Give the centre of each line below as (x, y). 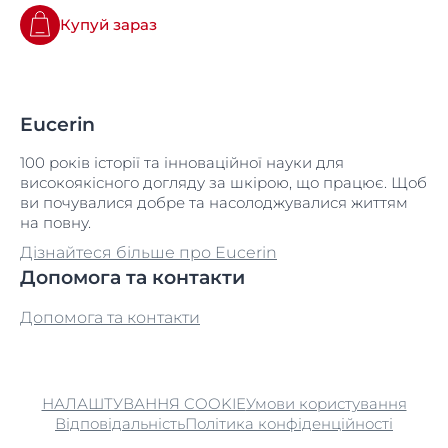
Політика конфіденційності (289, 423)
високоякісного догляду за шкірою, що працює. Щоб (223, 182)
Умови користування (326, 403)
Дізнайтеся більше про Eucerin (148, 252)
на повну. (55, 222)
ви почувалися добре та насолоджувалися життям (214, 202)
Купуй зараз (108, 24)
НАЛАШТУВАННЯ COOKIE (143, 403)
